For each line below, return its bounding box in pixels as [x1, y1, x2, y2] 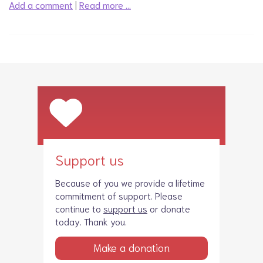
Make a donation [93, 240, 170, 254]
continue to [55, 202, 103, 214]
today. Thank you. [55, 215, 127, 227]
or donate [147, 202, 190, 214]
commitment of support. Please [55, 189, 183, 201]
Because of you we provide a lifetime [55, 176, 205, 188]
